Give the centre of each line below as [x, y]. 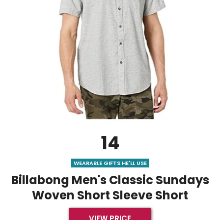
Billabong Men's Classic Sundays [110, 180]
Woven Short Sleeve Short [110, 195]
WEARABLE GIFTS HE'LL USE [110, 163]
